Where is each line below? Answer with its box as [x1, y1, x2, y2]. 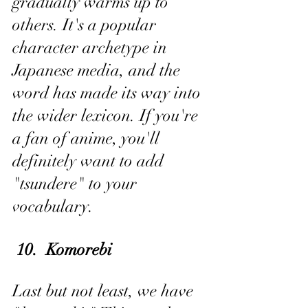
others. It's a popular [12, 14, 160, 35]
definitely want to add [12, 151, 168, 171]
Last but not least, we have [12, 280, 197, 301]
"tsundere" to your [12, 173, 141, 194]
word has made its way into [12, 82, 205, 103]
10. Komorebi [16, 239, 112, 260]
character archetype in [12, 37, 171, 58]
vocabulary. [12, 196, 93, 217]
